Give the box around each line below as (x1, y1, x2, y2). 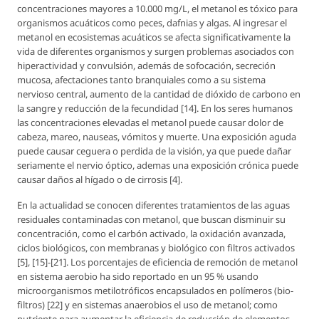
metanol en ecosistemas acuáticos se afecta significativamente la (17, 30, 291, 43)
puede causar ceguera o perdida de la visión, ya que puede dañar (17, 144, 291, 157)
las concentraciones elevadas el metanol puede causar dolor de (17, 115, 283, 129)
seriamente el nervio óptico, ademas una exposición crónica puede (17, 158, 298, 172)
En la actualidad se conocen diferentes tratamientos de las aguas (17, 198, 290, 211)
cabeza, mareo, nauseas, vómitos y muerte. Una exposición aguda (17, 130, 296, 143)
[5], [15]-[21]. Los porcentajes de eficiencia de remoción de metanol (17, 255, 298, 268)
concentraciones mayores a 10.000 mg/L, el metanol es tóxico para (17, 1, 298, 15)
